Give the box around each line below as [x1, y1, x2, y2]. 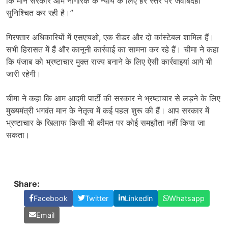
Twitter [85, 193, 108, 203]
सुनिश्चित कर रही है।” [6, 7, 73, 18]
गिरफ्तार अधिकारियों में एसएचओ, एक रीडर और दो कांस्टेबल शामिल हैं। [6, 32, 214, 42]
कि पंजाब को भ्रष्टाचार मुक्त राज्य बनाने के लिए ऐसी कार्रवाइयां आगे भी [6, 56, 212, 67]
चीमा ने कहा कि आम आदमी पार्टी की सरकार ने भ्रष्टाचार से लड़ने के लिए [6, 93, 220, 103]
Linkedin [125, 193, 153, 203]
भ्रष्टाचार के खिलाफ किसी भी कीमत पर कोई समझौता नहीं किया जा [6, 117, 205, 128]
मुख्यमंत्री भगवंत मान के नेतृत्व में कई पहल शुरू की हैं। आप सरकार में [6, 105, 209, 116]
